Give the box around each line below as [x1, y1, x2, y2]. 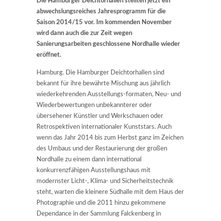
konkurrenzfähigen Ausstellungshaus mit [37, 167, 150, 174]
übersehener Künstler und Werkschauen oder [37, 112, 163, 119]
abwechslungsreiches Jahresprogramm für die [37, 8, 166, 15]
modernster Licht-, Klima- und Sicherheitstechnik [37, 178, 174, 184]
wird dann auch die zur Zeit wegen [37, 30, 132, 37]
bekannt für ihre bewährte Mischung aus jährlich [37, 80, 170, 87]
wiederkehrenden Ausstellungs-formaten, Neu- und [37, 91, 181, 98]
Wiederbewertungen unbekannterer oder [37, 102, 152, 109]
